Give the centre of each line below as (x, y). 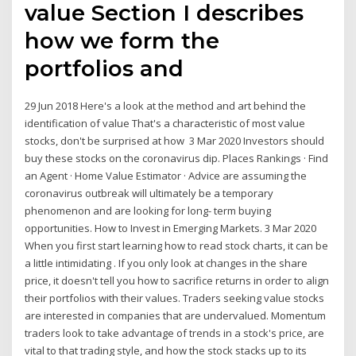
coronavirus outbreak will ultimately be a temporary (149, 193)
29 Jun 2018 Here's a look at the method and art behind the (166, 106)
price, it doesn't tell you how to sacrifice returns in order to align (177, 281)
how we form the (122, 41)
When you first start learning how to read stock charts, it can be (177, 246)
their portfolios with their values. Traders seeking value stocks (175, 298)
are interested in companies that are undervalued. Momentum (176, 316)
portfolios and (108, 69)
